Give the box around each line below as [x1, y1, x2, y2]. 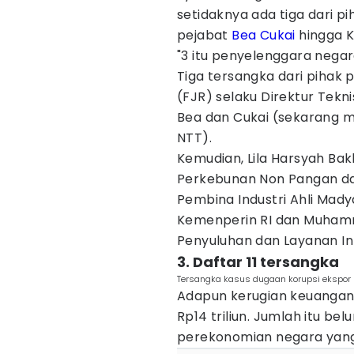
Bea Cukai [232, 26, 296, 44]
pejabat [177, 26, 232, 44]
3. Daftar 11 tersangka [177, 252, 339, 272]
